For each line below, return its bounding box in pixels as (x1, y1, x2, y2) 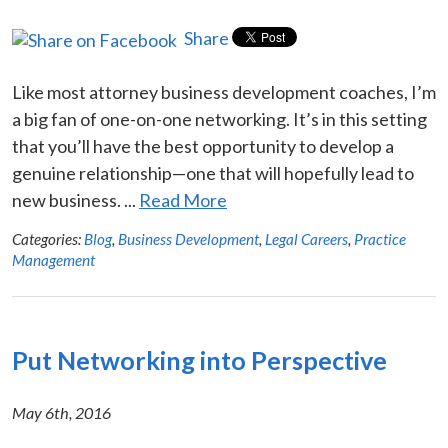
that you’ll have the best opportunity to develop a (12, 134, 394, 157)
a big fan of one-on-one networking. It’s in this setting (12, 107, 427, 130)
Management (12, 250, 95, 269)
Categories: (12, 229, 84, 248)
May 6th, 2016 (12, 402, 111, 422)
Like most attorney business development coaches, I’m (12, 80, 436, 103)
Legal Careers (265, 229, 348, 248)
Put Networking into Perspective (12, 344, 387, 375)
